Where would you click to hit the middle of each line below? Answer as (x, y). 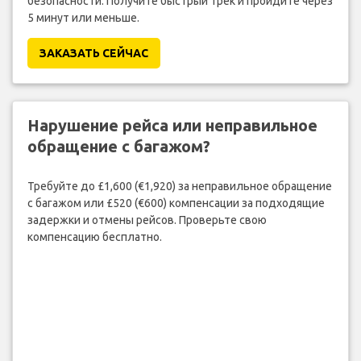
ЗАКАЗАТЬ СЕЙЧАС (93, 54)
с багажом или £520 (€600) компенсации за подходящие (176, 203)
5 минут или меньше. (83, 18)
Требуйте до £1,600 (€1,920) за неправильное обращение (179, 186)
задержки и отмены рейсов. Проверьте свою (147, 220)
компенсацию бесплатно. (94, 237)
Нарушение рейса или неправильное (172, 126)
